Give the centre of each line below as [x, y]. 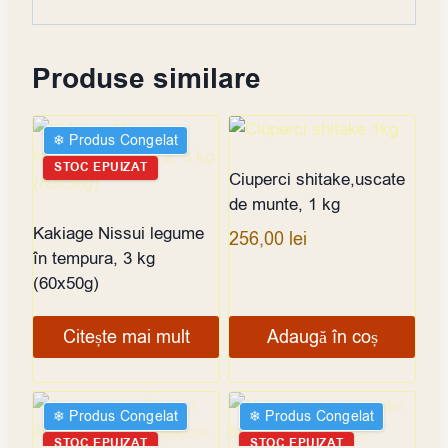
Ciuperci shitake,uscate [317, 179]
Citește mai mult [126, 336]
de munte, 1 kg [284, 204]
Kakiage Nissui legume [118, 233]
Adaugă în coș [322, 336]
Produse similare [146, 79]
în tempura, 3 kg [94, 258]
